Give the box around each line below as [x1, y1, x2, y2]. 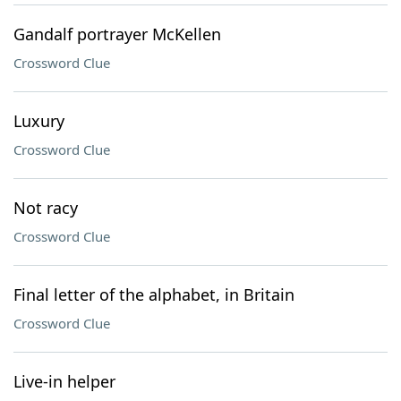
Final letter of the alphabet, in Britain [13, 284, 294, 305]
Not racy [13, 197, 78, 218]
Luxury [13, 110, 64, 132]
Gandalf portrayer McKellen [13, 23, 221, 45]
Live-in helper [13, 371, 115, 392]
